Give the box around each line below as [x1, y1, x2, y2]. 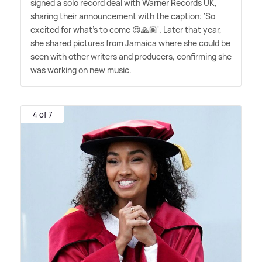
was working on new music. [30, 64, 132, 76]
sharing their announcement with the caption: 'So [30, 11, 215, 22]
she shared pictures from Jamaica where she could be [30, 37, 230, 49]
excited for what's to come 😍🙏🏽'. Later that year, [30, 24, 222, 36]
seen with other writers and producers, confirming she [30, 51, 232, 63]
